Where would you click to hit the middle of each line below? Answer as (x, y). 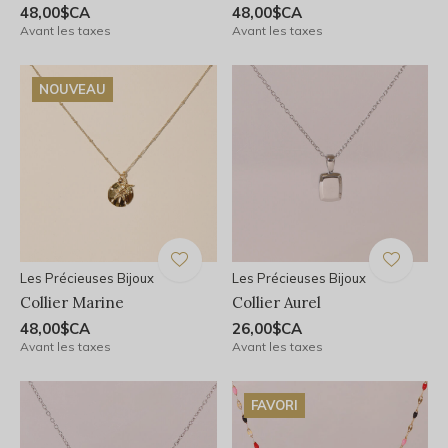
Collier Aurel (276, 302)
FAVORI (274, 404)
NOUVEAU (72, 89)
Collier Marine (72, 302)
